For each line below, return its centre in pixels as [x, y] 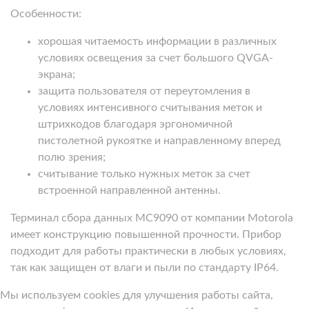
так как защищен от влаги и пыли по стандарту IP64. [144, 267]
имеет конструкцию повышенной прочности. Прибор [146, 234]
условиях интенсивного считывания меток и [150, 107]
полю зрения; [72, 157]
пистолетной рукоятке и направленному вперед [159, 140]
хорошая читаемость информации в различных [157, 41]
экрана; [57, 74]
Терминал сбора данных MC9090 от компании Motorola [152, 218]
